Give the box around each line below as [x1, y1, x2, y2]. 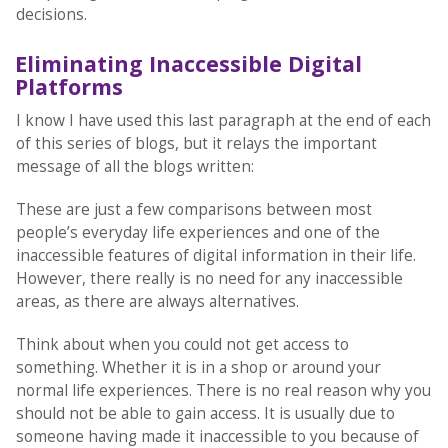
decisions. [15, 4, 95, 26]
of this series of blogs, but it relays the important [15, 132, 377, 154]
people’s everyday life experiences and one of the [15, 221, 380, 243]
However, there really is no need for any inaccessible [15, 267, 403, 289]
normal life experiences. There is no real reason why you [15, 379, 431, 401]
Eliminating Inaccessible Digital [14, 49, 362, 79]
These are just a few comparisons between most [15, 198, 372, 220]
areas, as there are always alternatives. [15, 290, 303, 312]
